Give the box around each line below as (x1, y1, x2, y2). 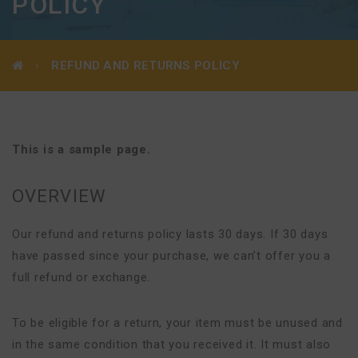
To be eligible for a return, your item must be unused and (12, 316, 343, 330)
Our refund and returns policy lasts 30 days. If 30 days (12, 227, 328, 241)
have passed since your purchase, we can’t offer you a (12, 249, 331, 263)
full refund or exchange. (12, 270, 150, 284)
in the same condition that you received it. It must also (12, 337, 331, 352)
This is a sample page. (12, 142, 151, 157)
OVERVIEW (12, 186, 106, 206)
